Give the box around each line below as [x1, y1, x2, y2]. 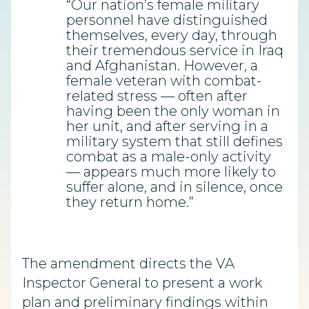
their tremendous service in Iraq [66, 42, 283, 59]
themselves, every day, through [66, 27, 277, 44]
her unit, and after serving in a [66, 118, 268, 135]
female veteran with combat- [66, 72, 262, 90]
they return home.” [66, 194, 194, 211]
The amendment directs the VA [22, 255, 235, 272]
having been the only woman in [66, 103, 280, 120]
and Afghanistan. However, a [66, 57, 258, 74]
